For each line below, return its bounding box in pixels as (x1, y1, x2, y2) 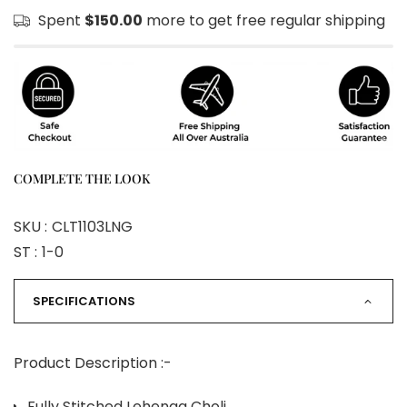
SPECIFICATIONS (33, 293, 135, 311)
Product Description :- (14, 352, 172, 374)
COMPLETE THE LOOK (14, 170, 150, 188)
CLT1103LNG (52, 216, 133, 238)
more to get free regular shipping (143, 10, 385, 32)
